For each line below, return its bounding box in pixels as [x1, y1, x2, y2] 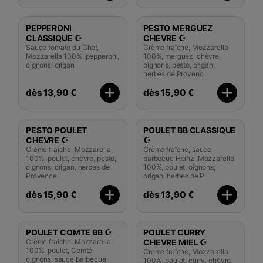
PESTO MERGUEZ [143, 22, 213, 33]
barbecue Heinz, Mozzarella [143, 153, 234, 163]
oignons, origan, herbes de [26, 162, 110, 171]
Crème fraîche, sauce [143, 144, 212, 154]
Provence [26, 171, 57, 180]
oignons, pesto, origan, [143, 60, 215, 69]
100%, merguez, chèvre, [143, 51, 221, 60]
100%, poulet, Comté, [26, 245, 95, 255]
